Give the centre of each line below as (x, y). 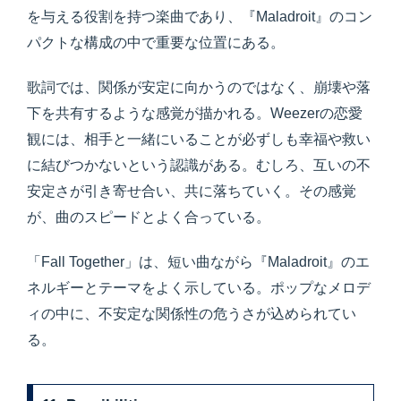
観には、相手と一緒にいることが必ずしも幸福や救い (199, 139)
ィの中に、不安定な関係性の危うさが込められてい (192, 314)
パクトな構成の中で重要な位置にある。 (156, 42)
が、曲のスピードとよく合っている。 (149, 217)
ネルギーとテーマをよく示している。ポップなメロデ (199, 288)
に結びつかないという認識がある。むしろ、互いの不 (199, 165)
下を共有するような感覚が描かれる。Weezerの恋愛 (195, 113)
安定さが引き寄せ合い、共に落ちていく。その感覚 (192, 191)
